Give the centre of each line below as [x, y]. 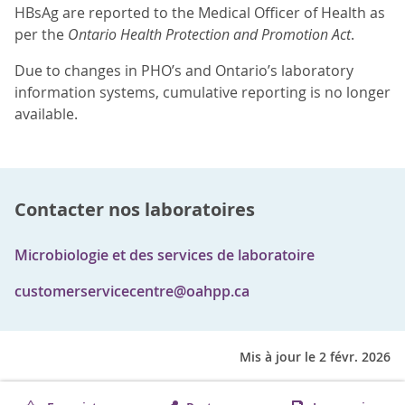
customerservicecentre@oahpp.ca [132, 292]
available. [46, 114]
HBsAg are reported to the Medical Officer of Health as [200, 13]
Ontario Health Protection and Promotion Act [209, 35]
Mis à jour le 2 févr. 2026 [315, 357]
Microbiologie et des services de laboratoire [165, 255]
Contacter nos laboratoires [135, 210]
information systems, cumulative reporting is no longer [202, 93]
